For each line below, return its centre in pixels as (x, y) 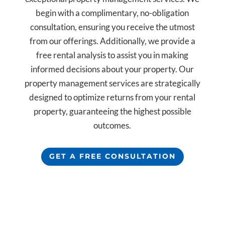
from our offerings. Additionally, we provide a (112, 41)
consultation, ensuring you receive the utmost (112, 27)
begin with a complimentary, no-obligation (113, 13)
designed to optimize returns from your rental (113, 97)
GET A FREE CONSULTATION (112, 156)
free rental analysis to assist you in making (113, 55)
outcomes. (113, 126)
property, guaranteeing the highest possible (112, 111)
